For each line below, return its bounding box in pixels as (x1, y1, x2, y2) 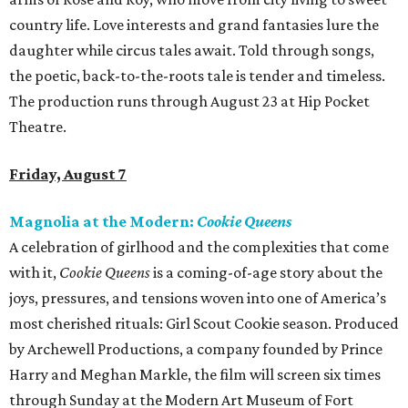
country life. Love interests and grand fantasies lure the (9, 15, 379, 35)
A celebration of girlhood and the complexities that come (9, 238, 389, 257)
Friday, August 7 (9, 165, 127, 184)
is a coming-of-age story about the (150, 263, 382, 282)
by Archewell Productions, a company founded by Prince (9, 340, 382, 359)
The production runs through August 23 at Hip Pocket (9, 92, 370, 111)
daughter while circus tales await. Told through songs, (9, 41, 374, 60)
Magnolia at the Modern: (9, 212, 197, 231)
